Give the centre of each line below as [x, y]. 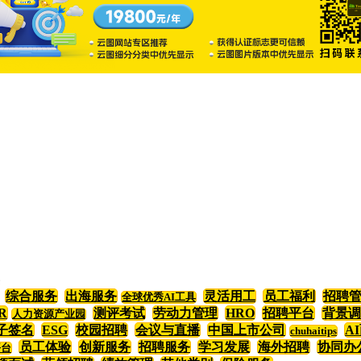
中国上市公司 [247, 330]
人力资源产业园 [49, 315]
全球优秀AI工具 [159, 298]
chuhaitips [313, 332]
